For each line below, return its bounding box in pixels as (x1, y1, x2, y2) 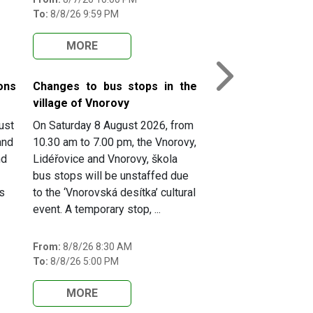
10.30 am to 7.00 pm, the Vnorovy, (33, 136, 196, 150)
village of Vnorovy (33, 96, 129, 110)
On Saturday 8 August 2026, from (33, 119, 194, 133)
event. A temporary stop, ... (33, 203, 161, 217)
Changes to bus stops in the (33, 80, 197, 94)
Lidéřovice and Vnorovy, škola (33, 152, 177, 166)
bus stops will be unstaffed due (33, 169, 189, 183)
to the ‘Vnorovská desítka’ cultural (33, 186, 196, 200)
